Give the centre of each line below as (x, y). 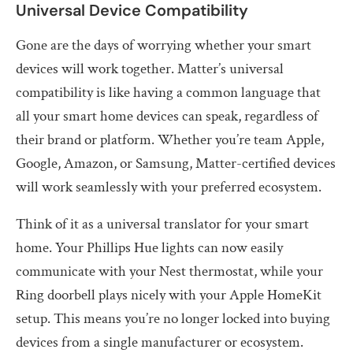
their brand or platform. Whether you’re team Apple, (170, 139)
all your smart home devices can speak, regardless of (167, 116)
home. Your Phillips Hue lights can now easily (149, 247)
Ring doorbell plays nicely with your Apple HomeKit (169, 295)
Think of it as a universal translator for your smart (162, 224)
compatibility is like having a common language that (168, 92)
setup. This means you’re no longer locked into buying (173, 318)
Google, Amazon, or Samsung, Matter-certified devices (176, 163)
